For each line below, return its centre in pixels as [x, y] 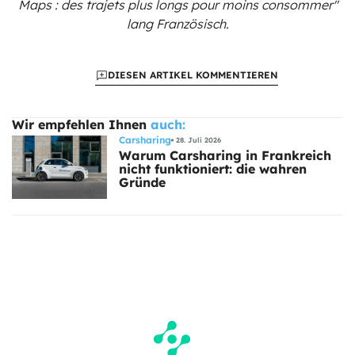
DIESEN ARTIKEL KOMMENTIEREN [193, 74]
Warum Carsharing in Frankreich [225, 155]
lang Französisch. [177, 23]
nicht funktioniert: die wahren [213, 168]
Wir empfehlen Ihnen [79, 124]
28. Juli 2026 [198, 140]
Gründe [142, 182]
